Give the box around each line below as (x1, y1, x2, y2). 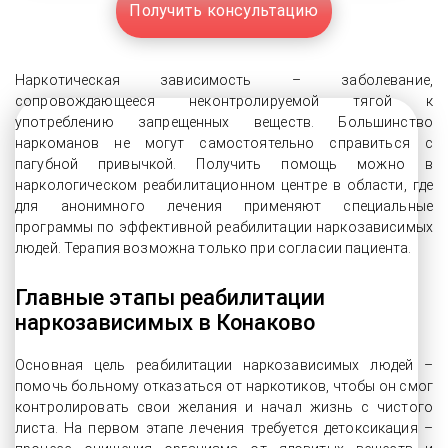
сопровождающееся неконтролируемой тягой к (15, 93, 433, 109)
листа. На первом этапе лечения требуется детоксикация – (15, 420, 433, 436)
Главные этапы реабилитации (15, 285, 325, 310)
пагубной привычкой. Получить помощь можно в (15, 156, 433, 172)
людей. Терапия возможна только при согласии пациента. (15, 240, 412, 256)
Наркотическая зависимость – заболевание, (15, 72, 433, 88)
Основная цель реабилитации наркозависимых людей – (15, 357, 433, 373)
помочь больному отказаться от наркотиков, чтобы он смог (15, 378, 433, 394)
